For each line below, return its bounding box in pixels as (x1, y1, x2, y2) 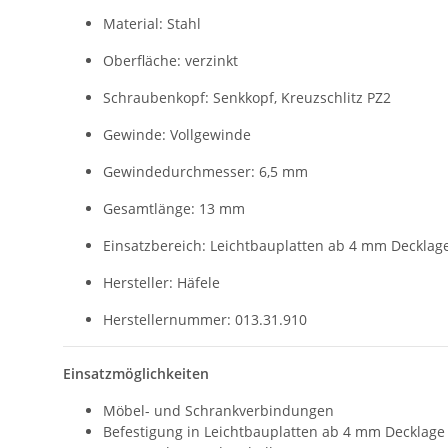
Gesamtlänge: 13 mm (103, 199, 245, 219)
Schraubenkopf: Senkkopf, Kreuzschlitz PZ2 (103, 88, 391, 108)
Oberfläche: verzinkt (103, 51, 238, 71)
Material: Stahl (103, 14, 201, 34)
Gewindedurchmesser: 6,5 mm (103, 162, 308, 182)
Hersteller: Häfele (103, 273, 220, 293)
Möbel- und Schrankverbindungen (103, 401, 334, 421)
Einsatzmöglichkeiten (63, 364, 209, 384)
